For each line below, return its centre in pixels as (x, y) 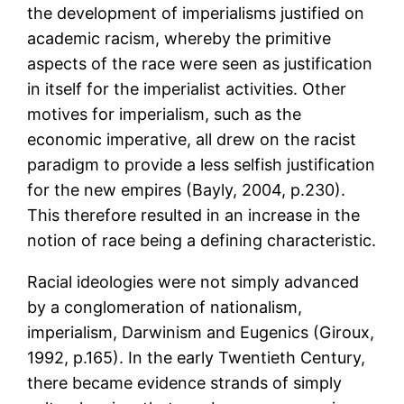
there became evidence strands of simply (185, 383)
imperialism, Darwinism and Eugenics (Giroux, (201, 333)
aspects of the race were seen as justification (200, 64)
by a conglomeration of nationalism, (165, 308)
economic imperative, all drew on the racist (192, 140)
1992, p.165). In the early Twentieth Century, (197, 358)
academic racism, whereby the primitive (179, 39)
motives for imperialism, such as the (165, 115)
